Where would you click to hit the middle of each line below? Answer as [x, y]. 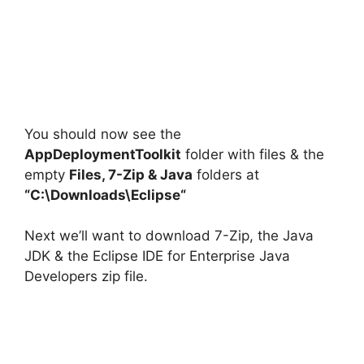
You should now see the [103, 134]
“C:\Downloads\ [78, 195]
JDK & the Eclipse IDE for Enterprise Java [157, 256]
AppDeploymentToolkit [103, 154]
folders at [226, 174]
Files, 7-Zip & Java [131, 174]
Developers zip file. [86, 277]
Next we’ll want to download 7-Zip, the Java [169, 236]
